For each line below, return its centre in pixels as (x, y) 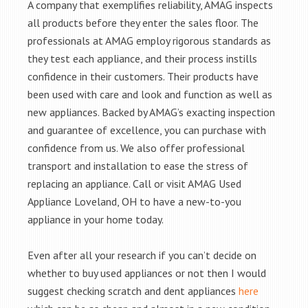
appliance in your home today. (96, 219)
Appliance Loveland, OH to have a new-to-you (134, 201)
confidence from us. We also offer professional (136, 148)
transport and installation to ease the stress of (138, 166)
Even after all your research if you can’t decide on (142, 255)
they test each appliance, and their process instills (142, 58)
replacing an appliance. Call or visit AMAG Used (134, 184)
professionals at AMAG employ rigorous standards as (149, 41)
